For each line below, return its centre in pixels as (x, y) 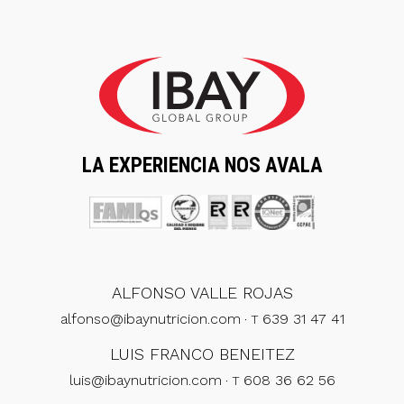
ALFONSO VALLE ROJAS (202, 293)
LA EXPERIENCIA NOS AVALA (202, 166)
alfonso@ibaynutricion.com (150, 319)
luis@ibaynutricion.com (145, 381)
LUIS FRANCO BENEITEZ (202, 354)
